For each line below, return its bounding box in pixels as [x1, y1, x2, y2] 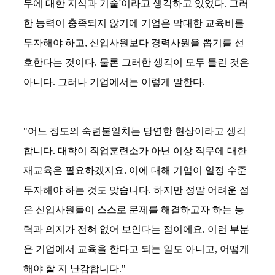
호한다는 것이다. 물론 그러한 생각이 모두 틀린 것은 [23, 56, 249, 68]
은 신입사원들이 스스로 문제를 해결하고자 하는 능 [23, 204, 244, 215]
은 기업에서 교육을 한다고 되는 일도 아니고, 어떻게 [23, 243, 249, 254]
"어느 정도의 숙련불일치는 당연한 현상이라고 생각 [23, 125, 246, 136]
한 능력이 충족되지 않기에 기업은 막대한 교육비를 [23, 17, 244, 28]
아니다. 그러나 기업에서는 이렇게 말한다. [23, 76, 205, 87]
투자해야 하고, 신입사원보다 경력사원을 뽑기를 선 [23, 37, 244, 48]
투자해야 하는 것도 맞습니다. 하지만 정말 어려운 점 [23, 184, 249, 195]
